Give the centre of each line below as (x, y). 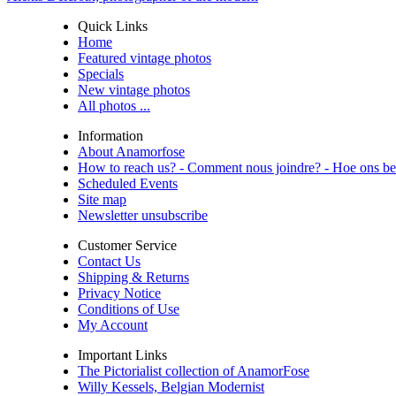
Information (110, 136)
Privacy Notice (119, 293)
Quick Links (113, 27)
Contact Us (109, 262)
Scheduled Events (128, 184)
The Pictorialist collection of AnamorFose (194, 371)
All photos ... (114, 106)
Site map (102, 200)
